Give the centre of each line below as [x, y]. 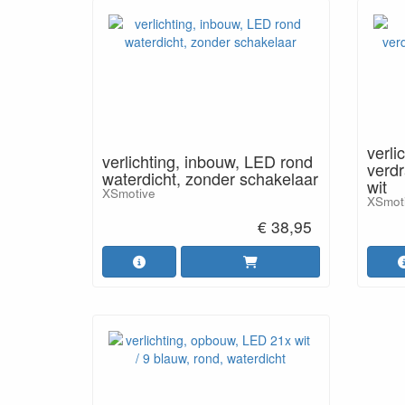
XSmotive [129, 193]
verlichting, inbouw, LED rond [207, 160]
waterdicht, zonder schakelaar [210, 178]
